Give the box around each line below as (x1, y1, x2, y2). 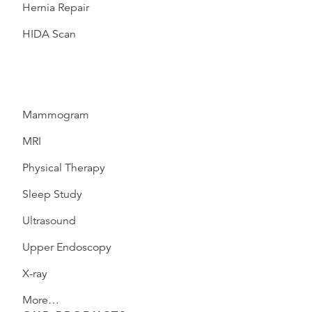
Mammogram (22, 108, 89, 122)
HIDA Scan (22, 27, 76, 41)
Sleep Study (22, 187, 82, 201)
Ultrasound (22, 214, 76, 228)
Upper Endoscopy (22, 240, 111, 254)
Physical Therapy (22, 161, 105, 175)
